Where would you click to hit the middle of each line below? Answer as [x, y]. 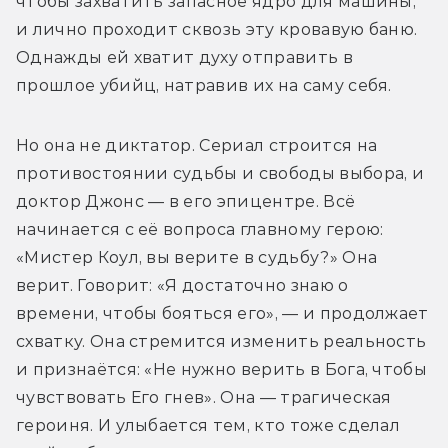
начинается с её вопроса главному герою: [200, 230]
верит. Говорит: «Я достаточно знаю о [182, 286]
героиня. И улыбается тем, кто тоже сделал [208, 426]
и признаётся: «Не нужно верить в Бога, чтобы [222, 370]
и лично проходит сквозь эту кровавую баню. [217, 30]
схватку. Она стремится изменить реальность [221, 342]
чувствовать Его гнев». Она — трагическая [204, 398]
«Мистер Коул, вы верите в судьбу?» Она [197, 258]
